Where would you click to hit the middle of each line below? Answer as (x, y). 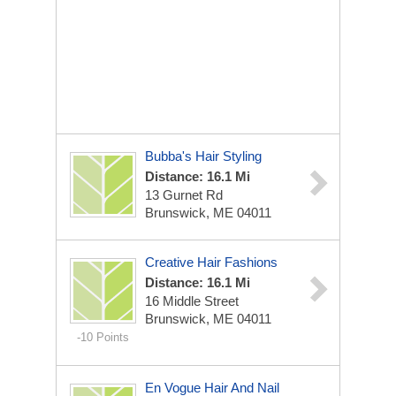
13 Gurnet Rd (184, 195)
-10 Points (103, 337)
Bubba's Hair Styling (203, 156)
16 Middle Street (192, 301)
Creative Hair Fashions (211, 262)
